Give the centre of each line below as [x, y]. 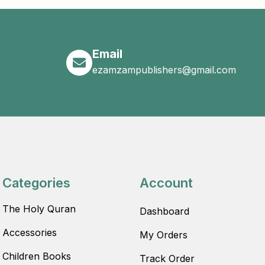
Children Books [36, 256]
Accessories [29, 233]
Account [166, 183]
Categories [36, 183]
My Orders [163, 235]
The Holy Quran [39, 209]
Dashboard [164, 211]
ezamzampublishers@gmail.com [164, 70]
